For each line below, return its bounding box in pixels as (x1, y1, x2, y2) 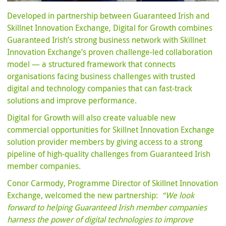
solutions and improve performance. (7, 95, 137, 106)
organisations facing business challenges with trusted (7, 71, 196, 82)
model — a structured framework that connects (7, 59, 176, 70)
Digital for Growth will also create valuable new (7, 112, 176, 124)
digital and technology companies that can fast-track (7, 83, 193, 94)
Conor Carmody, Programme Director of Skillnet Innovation (7, 178, 218, 189)
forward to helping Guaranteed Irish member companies (7, 202, 207, 213)
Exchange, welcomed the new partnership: (7, 190, 162, 201)
